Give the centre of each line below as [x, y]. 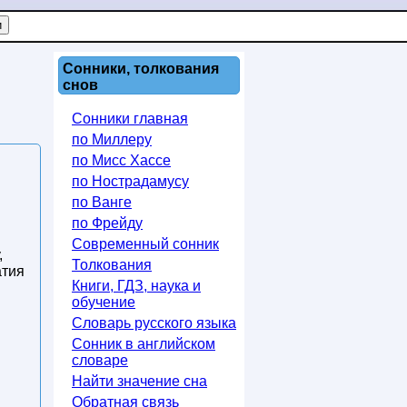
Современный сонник [145, 244]
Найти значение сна [139, 381]
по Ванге [102, 202]
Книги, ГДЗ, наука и [136, 286]
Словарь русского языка [154, 323]
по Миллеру [112, 139]
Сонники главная [130, 119]
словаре [100, 360]
